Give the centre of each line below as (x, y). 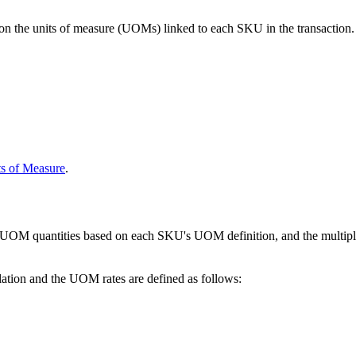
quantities (56, 235)
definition (251, 235)
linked (179, 28)
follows (220, 278)
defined (166, 278)
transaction (324, 28)
